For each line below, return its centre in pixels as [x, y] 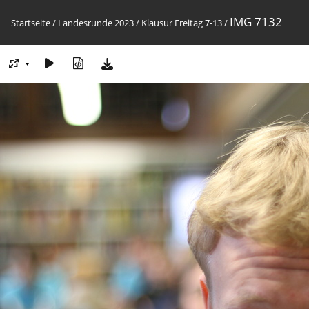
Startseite [31, 23]
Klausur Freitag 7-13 [182, 23]
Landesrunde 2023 [96, 23]
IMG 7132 [256, 22]
